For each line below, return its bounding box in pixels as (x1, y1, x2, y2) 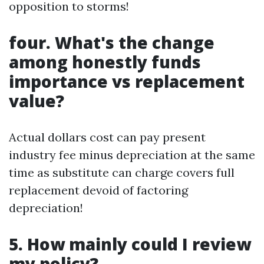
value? (9, 90, 64, 112)
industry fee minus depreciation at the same (9, 147, 255, 162)
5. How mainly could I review (9, 233, 251, 255)
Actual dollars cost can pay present (9, 130, 206, 144)
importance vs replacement (9, 70, 245, 93)
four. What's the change (9, 31, 214, 54)
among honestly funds (9, 51, 201, 73)
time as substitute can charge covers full (9, 165, 235, 180)
